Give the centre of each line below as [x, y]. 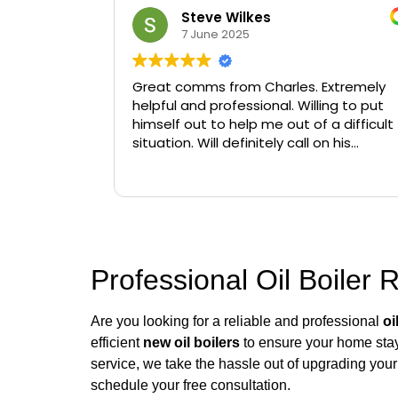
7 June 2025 [215, 34]
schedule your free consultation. [191, 386]
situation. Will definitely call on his [242, 143]
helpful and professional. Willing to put [258, 106]
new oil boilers [191, 343]
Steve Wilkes [226, 17]
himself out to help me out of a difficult [263, 124]
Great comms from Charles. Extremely [259, 87]
